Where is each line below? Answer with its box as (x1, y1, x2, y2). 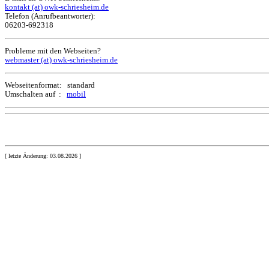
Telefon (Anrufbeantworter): (5, 12, 95, 21)
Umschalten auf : (5, 90, 67, 99)
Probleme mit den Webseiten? (5, 46, 101, 55)
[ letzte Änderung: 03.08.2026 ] (5, 152, 81, 159)
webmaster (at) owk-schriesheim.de (5, 55, 118, 64)
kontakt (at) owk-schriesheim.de (5, 3, 109, 12)
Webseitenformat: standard (5, 81, 95, 90)
